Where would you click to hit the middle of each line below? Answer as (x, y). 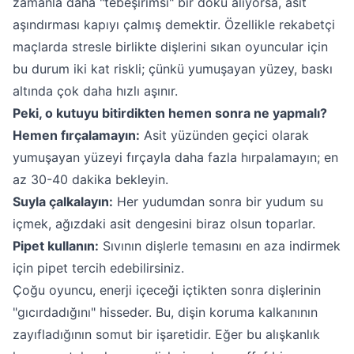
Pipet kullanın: (56, 246)
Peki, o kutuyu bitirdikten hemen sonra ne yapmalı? (170, 113)
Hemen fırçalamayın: (76, 135)
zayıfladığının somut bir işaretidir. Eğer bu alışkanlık (166, 334)
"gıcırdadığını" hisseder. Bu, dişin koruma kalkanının (165, 312)
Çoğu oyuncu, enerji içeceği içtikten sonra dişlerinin (167, 290)
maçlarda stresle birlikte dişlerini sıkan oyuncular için (170, 47)
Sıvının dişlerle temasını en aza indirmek (220, 246)
